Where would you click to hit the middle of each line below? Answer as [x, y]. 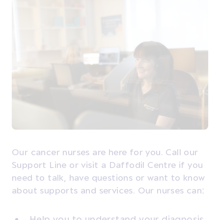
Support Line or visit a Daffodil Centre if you [108, 164]
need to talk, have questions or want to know [109, 177]
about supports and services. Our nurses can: [108, 190]
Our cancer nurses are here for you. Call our [105, 151]
